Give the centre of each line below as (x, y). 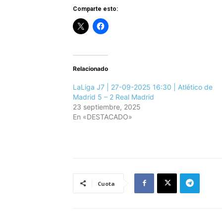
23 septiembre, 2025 (107, 107)
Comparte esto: (95, 9)
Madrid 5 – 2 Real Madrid (113, 97)
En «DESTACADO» (103, 116)
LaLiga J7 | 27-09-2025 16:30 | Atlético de (143, 87)
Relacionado (90, 68)
